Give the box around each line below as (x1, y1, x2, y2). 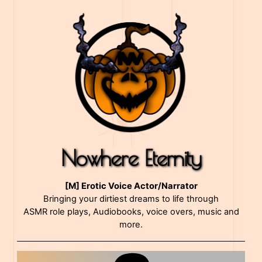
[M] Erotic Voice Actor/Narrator (64, 181, 198, 192)
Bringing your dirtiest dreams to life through (43, 194, 219, 205)
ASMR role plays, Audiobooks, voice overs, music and (23, 206, 239, 218)
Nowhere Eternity (61, 145, 201, 171)
